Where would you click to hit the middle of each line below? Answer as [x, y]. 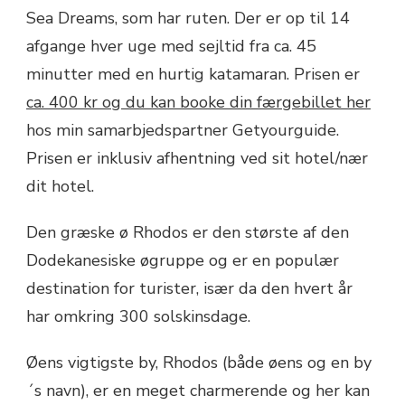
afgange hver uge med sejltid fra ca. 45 [171, 47]
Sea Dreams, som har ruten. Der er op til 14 [188, 19]
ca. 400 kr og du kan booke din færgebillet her [198, 103]
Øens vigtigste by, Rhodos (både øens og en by [199, 363]
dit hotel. [60, 187]
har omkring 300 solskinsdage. [138, 317]
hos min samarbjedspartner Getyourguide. [183, 131]
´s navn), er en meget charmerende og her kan [198, 391]
